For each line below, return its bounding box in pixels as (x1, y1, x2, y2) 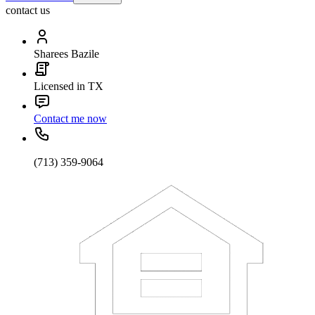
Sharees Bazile (34, 47, 99, 60)
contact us (6, 4, 50, 16)
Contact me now (34, 112, 107, 124)
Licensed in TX (34, 79, 103, 92)
